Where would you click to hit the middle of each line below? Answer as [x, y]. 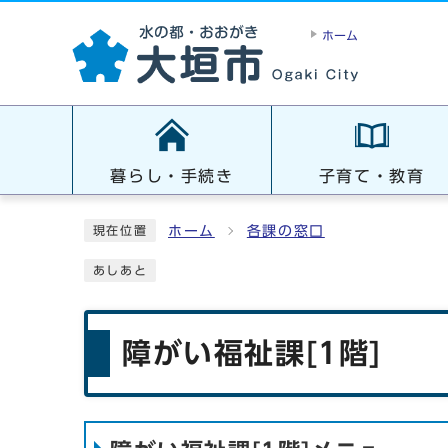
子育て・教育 [371, 176]
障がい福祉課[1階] [252, 353]
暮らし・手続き [172, 176]
